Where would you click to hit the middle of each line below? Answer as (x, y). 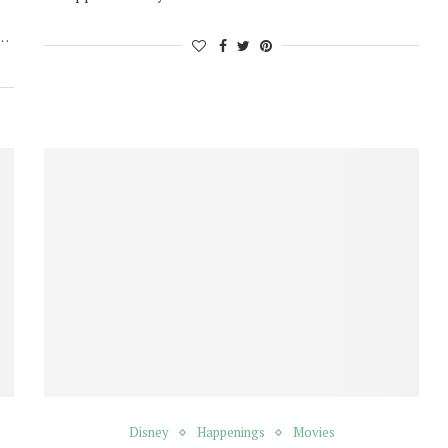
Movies (313, 432)
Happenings (230, 432)
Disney (148, 432)
